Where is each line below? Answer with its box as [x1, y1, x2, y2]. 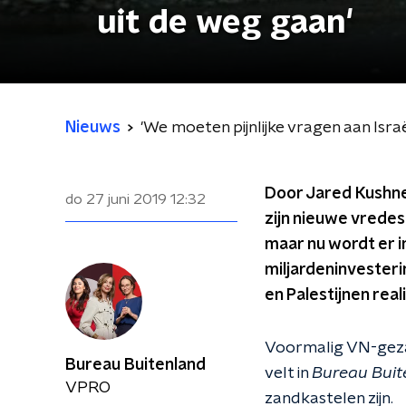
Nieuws [65, 120, 121, 136]
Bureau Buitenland [65, 357, 206, 373]
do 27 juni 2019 [65, 192, 167, 207]
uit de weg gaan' [97, 6, 353, 39]
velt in [265, 365, 312, 382]
